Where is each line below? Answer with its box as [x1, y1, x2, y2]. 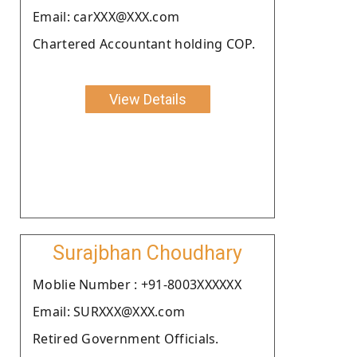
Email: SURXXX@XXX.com [33, 302, 186, 320]
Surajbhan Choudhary [53, 241, 242, 265]
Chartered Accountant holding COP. [33, 34, 255, 53]
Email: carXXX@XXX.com [33, 7, 180, 25]
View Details [108, 90, 186, 108]
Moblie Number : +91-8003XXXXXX [33, 275, 241, 293]
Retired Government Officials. [33, 329, 219, 347]
